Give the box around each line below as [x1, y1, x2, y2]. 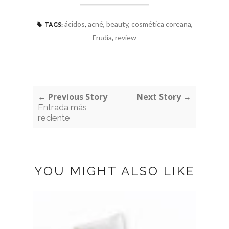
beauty [106, 19, 128, 29]
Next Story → [136, 91, 191, 103]
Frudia [93, 33, 112, 42]
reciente [38, 112, 70, 123]
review [115, 33, 136, 42]
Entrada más [38, 102, 87, 113]
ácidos [64, 19, 85, 29]
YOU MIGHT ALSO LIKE [34, 164, 195, 179]
